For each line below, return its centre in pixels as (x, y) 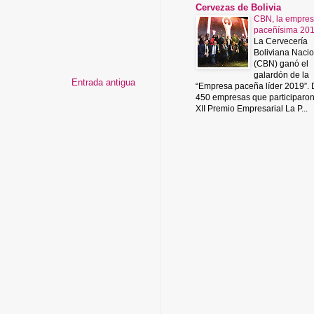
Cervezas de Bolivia (238, 7)
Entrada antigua (103, 82)
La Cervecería (281, 41)
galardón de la (281, 75)
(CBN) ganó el (281, 63)
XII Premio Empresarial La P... (252, 108)
